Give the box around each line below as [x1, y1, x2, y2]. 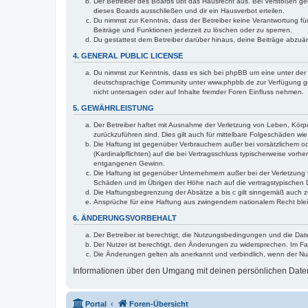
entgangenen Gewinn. [93, 159, 165, 167]
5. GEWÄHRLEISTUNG [73, 103, 154, 112]
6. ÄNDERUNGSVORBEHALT [73, 213, 177, 222]
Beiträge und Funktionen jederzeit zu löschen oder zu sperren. [93, 25, 292, 34]
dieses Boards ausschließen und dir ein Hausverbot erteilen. [93, 6, 285, 14]
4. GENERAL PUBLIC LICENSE [73, 51, 183, 60]
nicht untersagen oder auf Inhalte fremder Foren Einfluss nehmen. [93, 87, 304, 96]
